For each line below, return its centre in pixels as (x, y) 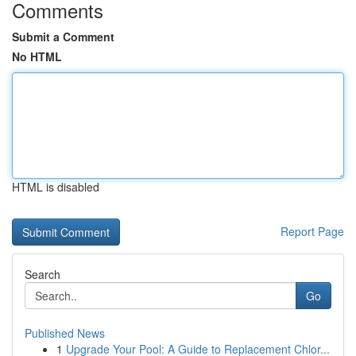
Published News (65, 333)
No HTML (37, 56)
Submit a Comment (63, 37)
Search (43, 274)
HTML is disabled (56, 187)
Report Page (312, 231)
